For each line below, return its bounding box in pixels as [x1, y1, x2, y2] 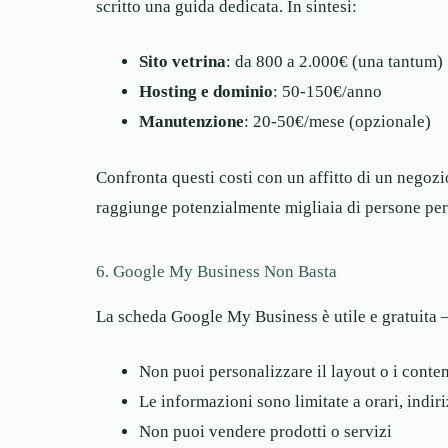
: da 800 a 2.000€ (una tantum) [225, 52, 443, 72]
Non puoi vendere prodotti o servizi [138, 422, 392, 442]
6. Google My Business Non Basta [96, 261, 337, 281]
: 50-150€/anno [272, 82, 382, 102]
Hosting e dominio [138, 82, 273, 102]
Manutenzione [138, 112, 244, 132]
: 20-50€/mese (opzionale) [243, 112, 431, 132]
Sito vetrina [138, 52, 226, 72]
